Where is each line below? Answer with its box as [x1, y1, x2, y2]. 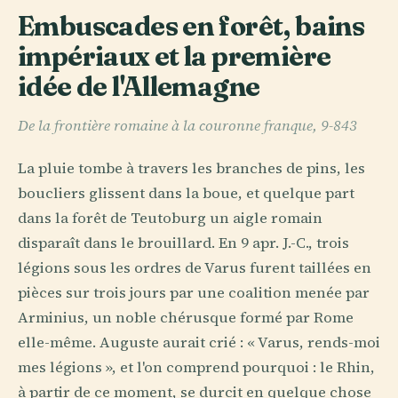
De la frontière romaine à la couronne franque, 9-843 [18, 115, 357, 137]
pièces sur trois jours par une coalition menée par [18, 282, 370, 303]
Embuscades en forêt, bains [18, 9, 365, 43]
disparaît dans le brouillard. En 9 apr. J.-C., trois [18, 232, 349, 253]
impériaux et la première [18, 39, 331, 73]
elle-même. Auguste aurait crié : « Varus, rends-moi [18, 331, 380, 353]
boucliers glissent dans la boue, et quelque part [18, 182, 354, 203]
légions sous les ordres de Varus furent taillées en [18, 257, 371, 278]
